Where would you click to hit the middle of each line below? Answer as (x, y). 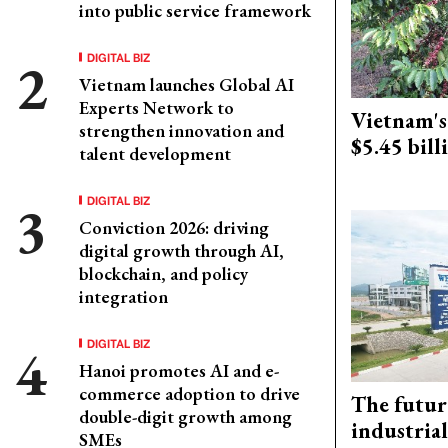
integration (123, 296)
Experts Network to (156, 107)
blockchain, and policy (163, 273)
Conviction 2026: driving (174, 227)
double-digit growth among (185, 416)
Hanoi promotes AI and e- (179, 370)
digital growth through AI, (181, 250)
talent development (155, 153)
